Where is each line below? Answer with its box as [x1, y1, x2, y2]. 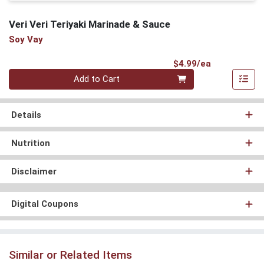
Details [11, 109, 41, 120]
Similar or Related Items [9, 247, 132, 262]
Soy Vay [9, 34, 43, 45]
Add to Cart [74, 74, 120, 85]
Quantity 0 [8, 69, 48, 80]
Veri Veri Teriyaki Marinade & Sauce [9, 18, 170, 30]
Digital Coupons [11, 199, 78, 210]
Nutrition [11, 137, 50, 148]
